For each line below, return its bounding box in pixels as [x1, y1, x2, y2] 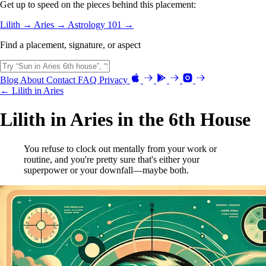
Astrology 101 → [68, 19, 134, 30]
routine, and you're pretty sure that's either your [24, 154, 199, 164]
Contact [46, 74, 78, 85]
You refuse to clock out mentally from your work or [24, 143, 217, 154]
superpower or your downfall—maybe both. [24, 164, 189, 175]
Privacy [99, 74, 130, 85]
